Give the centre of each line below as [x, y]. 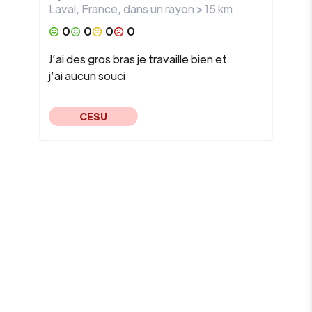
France [100, 9]
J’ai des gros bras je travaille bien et [138, 59]
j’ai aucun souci [87, 76]
